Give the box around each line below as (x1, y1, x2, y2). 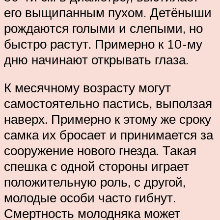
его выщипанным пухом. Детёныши (4, 4, 212, 20)
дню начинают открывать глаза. (4, 51, 189, 67)
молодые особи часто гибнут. (4, 190, 176, 206)
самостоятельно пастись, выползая (4, 95, 212, 111)
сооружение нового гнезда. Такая (4, 142, 196, 159)
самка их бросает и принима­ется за (4, 127, 213, 143)
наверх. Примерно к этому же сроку (4, 111, 211, 127)
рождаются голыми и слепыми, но (4, 20, 203, 36)
